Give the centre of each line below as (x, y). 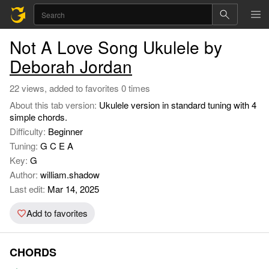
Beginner (65, 131)
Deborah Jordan (71, 66)
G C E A (57, 146)
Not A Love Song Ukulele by (116, 47)
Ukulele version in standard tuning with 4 (178, 105)
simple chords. (38, 117)
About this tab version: (54, 105)
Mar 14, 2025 (72, 189)
